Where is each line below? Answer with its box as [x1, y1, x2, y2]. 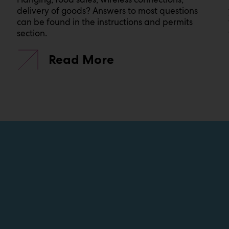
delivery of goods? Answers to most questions [17, 5, 198, 17]
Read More [49, 52, 114, 67]
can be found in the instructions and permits [17, 16, 193, 28]
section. [17, 28, 48, 39]
